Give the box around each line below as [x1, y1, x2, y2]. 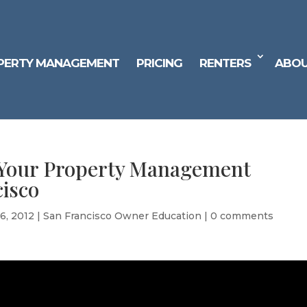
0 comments [210, 210, 274, 222]
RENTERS [199, 56, 251, 70]
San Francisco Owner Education [43, 210, 202, 222]
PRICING [136, 56, 182, 70]
